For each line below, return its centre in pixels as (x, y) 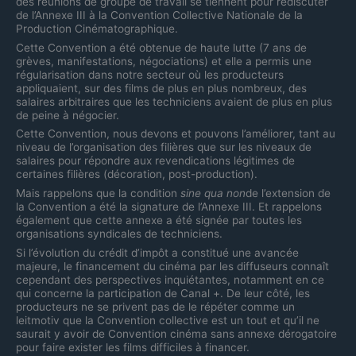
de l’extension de (288, 193)
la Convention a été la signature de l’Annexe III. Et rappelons (169, 207)
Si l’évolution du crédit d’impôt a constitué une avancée (157, 253)
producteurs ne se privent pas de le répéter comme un (155, 307)
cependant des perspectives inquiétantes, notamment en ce (170, 280)
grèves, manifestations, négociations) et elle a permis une (164, 61)
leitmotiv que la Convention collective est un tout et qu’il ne (168, 320)
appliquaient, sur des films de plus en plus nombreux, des (161, 88)
